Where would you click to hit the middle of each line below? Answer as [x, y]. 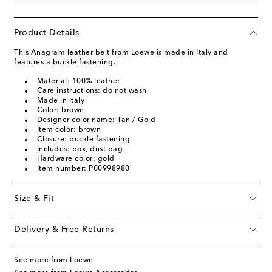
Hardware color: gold [76, 159]
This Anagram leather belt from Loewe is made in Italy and [121, 53]
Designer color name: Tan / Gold [96, 120]
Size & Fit [34, 198]
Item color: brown [69, 130]
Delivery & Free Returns [64, 229]
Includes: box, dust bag [80, 149]
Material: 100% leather [78, 81]
